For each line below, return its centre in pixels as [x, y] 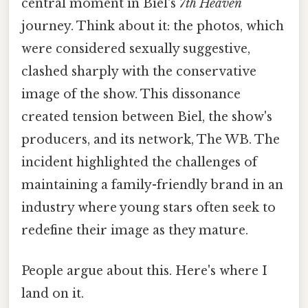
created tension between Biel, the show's [147, 117]
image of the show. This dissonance [131, 95]
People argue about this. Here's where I [144, 271]
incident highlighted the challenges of [139, 163]
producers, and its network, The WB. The [151, 140]
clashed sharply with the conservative [139, 72]
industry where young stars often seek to [148, 208]
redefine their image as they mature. [135, 231]
